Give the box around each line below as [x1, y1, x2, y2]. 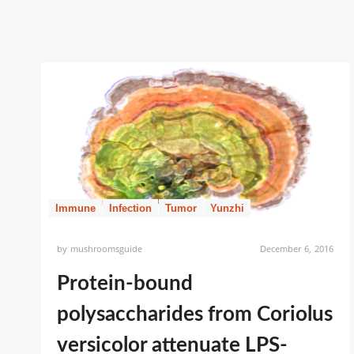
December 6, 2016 [259, 243, 333, 254]
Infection [109, 202, 152, 214]
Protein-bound [57, 273, 193, 294]
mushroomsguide [70, 243, 143, 254]
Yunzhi [210, 202, 244, 214]
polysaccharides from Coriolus [57, 304, 333, 325]
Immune [55, 202, 96, 214]
